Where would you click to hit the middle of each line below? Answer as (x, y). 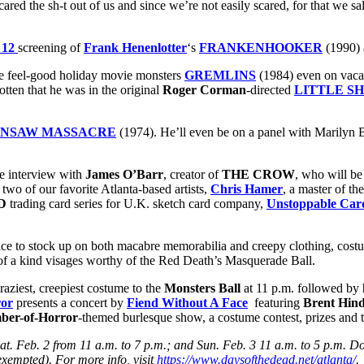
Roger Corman (204, 89)
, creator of (193, 174)
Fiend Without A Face (187, 302)
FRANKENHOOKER (261, 47)
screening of (51, 47)
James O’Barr (124, 174)
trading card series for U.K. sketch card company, (136, 203)
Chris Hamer (247, 188)
